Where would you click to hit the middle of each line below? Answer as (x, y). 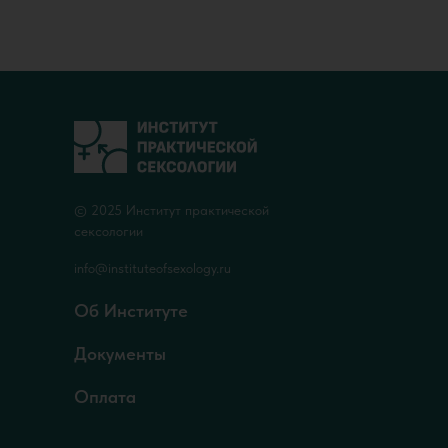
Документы (120, 353)
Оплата (105, 396)
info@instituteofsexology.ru (152, 267)
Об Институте (131, 310)
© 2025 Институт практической (171, 209)
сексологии (108, 230)
